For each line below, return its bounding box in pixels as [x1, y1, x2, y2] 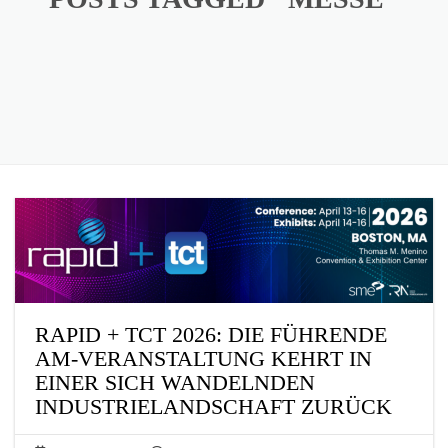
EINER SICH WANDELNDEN [35, 369, 315, 395]
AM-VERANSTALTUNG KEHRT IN [35, 345, 372, 371]
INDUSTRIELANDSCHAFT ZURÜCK [35, 393, 392, 419]
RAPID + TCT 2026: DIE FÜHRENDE [35, 321, 387, 347]
